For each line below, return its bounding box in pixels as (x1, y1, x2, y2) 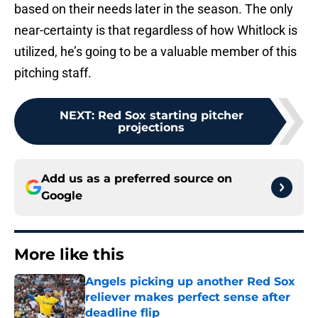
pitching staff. (14, 65, 92, 81)
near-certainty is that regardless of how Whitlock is (14, 23, 297, 38)
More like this (14, 245, 124, 265)
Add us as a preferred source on (41, 172, 232, 186)
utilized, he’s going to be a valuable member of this (14, 44, 297, 60)
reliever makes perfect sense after (85, 290, 290, 305)
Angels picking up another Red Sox (85, 275, 295, 289)
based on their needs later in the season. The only (14, 1, 293, 17)
